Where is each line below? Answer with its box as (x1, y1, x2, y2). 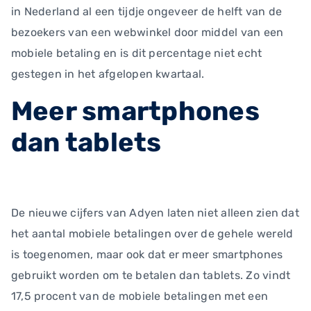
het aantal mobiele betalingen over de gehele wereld (11, 227, 294, 240)
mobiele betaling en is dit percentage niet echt (11, 47, 262, 60)
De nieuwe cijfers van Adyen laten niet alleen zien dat (11, 206, 299, 219)
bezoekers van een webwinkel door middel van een (11, 26, 284, 39)
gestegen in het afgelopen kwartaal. (11, 67, 205, 81)
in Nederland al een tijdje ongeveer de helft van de (11, 5, 283, 18)
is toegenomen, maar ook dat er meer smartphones (11, 248, 283, 261)
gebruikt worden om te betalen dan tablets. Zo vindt (11, 269, 291, 282)
